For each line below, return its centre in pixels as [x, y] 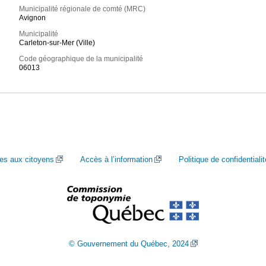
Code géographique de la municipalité [81, 59]
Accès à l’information [116, 159]
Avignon [33, 18]
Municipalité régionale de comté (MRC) [83, 9]
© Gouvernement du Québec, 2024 [129, 244]
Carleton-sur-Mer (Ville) [57, 43]
